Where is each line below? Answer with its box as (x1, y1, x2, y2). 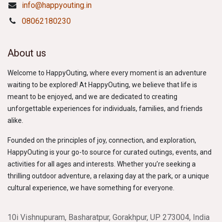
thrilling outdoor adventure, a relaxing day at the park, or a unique (7, 172, 209, 180)
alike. (7, 116, 23, 125)
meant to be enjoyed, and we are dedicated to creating (7, 93, 177, 101)
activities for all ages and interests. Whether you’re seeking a (7, 160, 196, 168)
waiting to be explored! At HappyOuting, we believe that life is (7, 81, 197, 89)
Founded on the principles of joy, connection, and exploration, (7, 136, 196, 145)
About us (7, 47, 46, 59)
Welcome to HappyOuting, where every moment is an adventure (7, 69, 207, 77)
